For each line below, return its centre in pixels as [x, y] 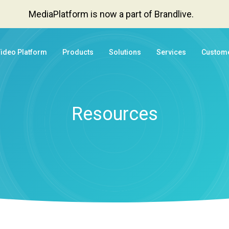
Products [78, 52]
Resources [114, 114]
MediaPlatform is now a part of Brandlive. [111, 14]
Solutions [125, 52]
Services [171, 52]
